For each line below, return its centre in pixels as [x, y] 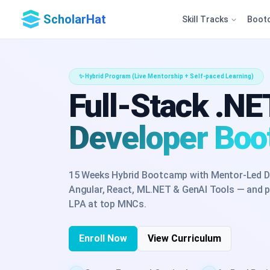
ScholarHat [75, 19]
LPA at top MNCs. [108, 204]
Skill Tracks [206, 19]
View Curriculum [184, 238]
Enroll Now [103, 238]
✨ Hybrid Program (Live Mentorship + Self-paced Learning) [166, 76]
